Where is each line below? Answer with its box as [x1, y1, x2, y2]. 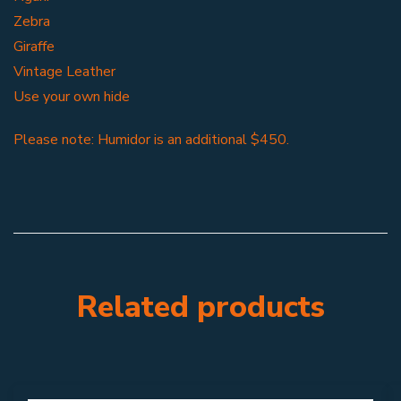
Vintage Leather [13, 62, 115, 82]
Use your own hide [13, 87, 130, 107]
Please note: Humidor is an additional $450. [13, 130, 289, 150]
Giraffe [13, 37, 55, 57]
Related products [76, 286, 325, 328]
